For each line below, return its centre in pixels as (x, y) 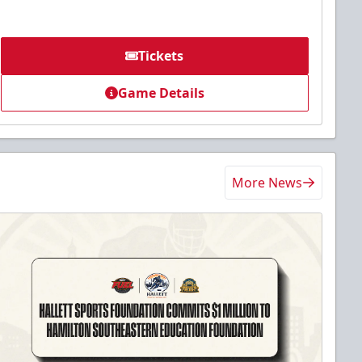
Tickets (161, 56)
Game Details (161, 93)
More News (267, 183)
